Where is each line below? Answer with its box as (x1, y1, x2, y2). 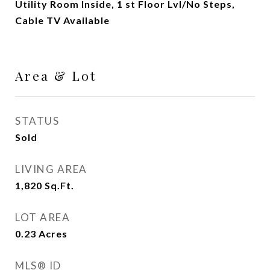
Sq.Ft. (45, 180, 74, 191)
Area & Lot (15, 67, 96, 84)
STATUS (15, 115, 59, 127)
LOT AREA (15, 211, 70, 224)
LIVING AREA (15, 163, 87, 175)
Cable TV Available (15, 14, 110, 26)
